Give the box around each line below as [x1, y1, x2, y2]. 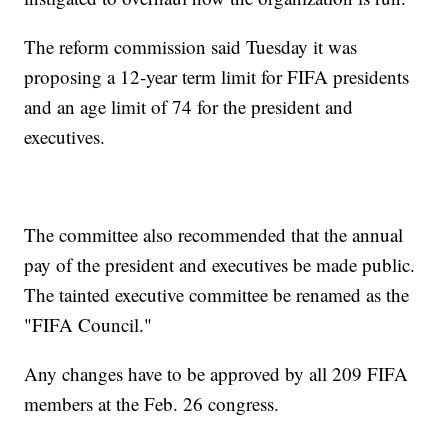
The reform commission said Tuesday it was [24, 34, 358, 60]
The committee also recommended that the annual [24, 222, 404, 248]
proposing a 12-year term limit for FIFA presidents [24, 64, 410, 90]
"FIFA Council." [24, 312, 153, 338]
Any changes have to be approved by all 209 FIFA [24, 361, 409, 387]
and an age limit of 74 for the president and [24, 94, 354, 120]
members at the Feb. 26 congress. [24, 391, 280, 417]
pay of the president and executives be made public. [24, 252, 416, 278]
